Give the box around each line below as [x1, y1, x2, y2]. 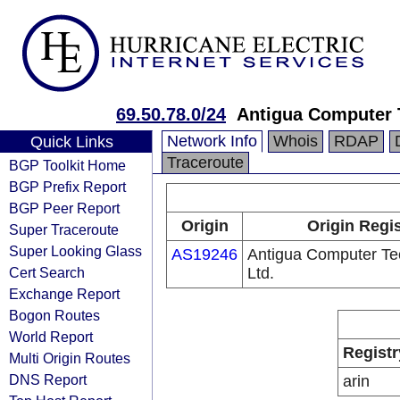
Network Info [167, 132, 257, 150]
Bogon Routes [9, 307, 100, 323]
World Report [9, 329, 93, 345]
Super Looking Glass [9, 243, 142, 259]
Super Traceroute [9, 221, 119, 237]
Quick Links [29, 133, 113, 151]
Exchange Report [9, 286, 120, 302]
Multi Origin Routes [9, 350, 130, 366]
